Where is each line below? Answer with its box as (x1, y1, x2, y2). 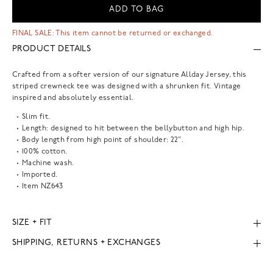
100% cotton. (22, 147, 68, 155)
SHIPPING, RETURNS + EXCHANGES (12, 238, 161, 248)
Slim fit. (22, 113, 51, 121)
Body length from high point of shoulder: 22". (22, 136, 184, 144)
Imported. (22, 171, 58, 179)
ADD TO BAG (109, 5, 164, 13)
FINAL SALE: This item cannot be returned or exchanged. (12, 29, 213, 37)
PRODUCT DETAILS (12, 44, 91, 54)
